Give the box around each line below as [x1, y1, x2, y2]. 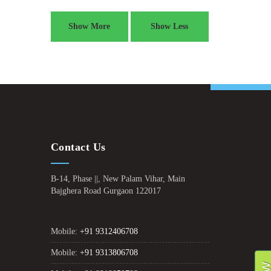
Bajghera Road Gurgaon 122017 [50, 186, 161, 195]
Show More [68, 22, 111, 31]
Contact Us [50, 141, 106, 153]
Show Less [151, 22, 189, 31]
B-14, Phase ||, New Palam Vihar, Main [50, 174, 185, 183]
